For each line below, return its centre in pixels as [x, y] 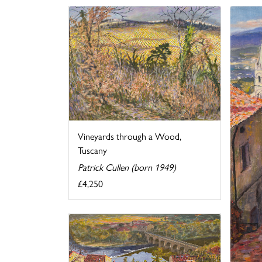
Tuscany [92, 150]
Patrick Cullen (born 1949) [127, 167]
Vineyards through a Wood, [130, 136]
